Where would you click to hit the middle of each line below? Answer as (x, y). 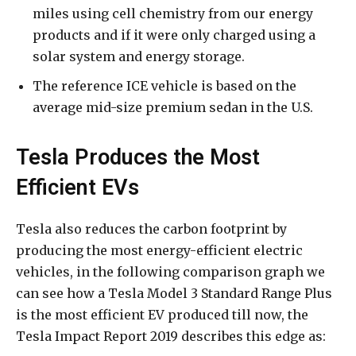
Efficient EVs (77, 188)
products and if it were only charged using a (174, 35)
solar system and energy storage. (139, 57)
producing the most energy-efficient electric (159, 251)
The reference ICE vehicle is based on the (164, 86)
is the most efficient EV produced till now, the (162, 315)
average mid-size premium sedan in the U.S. (173, 108)
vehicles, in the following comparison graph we (170, 272)
